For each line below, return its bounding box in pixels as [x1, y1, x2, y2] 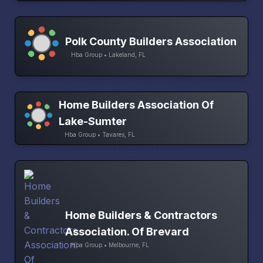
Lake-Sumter [58, 115, 127, 128]
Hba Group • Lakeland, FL [71, 50, 146, 58]
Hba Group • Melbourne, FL [71, 241, 149, 249]
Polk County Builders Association [65, 35, 237, 48]
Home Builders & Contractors [65, 209, 217, 222]
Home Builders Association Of [58, 99, 214, 112]
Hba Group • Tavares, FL [64, 131, 135, 139]
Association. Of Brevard [65, 225, 189, 238]
